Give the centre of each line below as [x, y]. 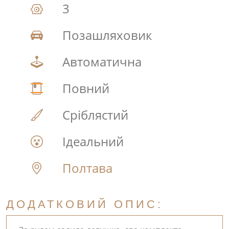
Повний [84, 88]
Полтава [87, 168]
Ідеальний [91, 141]
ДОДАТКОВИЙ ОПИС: [85, 204]
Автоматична [100, 62]
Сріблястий [94, 115]
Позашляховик [106, 35]
